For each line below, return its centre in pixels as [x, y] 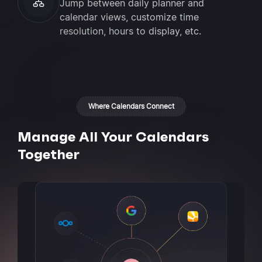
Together [49, 154]
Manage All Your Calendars [113, 137]
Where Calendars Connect [131, 106]
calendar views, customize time [129, 17]
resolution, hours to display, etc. [130, 31]
